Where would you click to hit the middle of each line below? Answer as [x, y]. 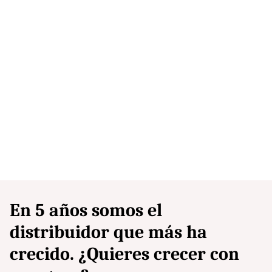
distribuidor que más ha [108, 232]
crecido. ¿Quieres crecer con [124, 254]
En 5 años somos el [86, 210]
